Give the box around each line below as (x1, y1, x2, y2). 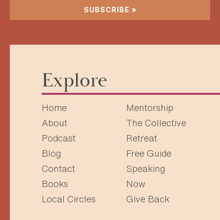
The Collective (126, 118, 186, 127)
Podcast (42, 133, 76, 142)
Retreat (126, 133, 157, 142)
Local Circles (42, 194, 96, 203)
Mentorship (126, 103, 173, 112)
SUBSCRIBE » (83, 5, 137, 14)
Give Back (126, 194, 169, 203)
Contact (42, 164, 75, 173)
